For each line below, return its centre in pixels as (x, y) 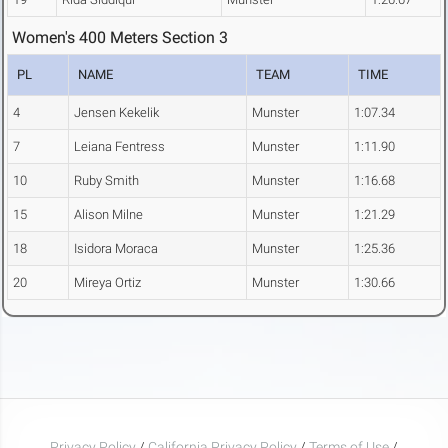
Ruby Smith (106, 181)
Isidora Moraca (116, 249)
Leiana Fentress (119, 147)
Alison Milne (108, 215)
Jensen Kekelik (116, 113)
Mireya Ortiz (107, 283)
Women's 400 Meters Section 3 (120, 38)
